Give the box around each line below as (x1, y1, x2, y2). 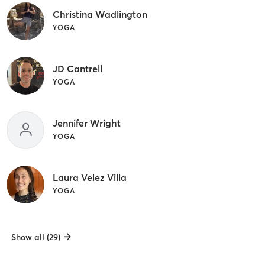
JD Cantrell (52, 62, 102, 75)
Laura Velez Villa (52, 171, 127, 183)
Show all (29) (11, 231, 60, 243)
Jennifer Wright (52, 117, 121, 129)
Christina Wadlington (52, 8, 147, 20)
